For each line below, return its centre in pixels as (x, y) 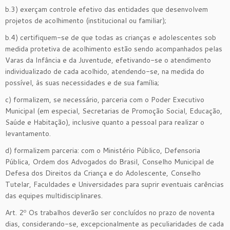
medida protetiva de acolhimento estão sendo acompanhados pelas (114, 49)
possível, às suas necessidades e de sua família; (82, 82)
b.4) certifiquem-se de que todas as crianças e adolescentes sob (111, 37)
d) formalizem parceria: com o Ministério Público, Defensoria (103, 150)
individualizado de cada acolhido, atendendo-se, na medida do (105, 71)
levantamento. (28, 133)
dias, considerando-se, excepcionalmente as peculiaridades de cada (114, 224)
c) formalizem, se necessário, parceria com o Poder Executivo (105, 99)
